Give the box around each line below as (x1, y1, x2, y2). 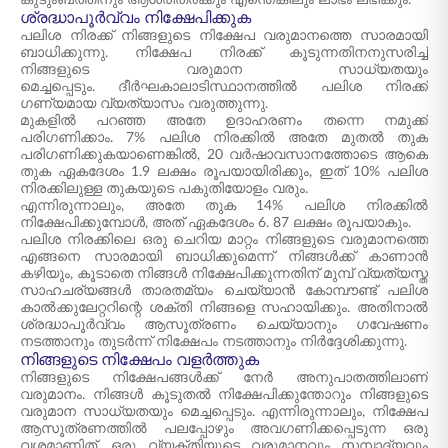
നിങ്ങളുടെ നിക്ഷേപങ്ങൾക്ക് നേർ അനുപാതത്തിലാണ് (20, 371, 428, 385)
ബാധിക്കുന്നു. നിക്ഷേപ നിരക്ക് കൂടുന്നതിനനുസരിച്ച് (20, 46, 428, 60)
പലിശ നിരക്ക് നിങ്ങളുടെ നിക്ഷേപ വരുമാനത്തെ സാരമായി (20, 29, 428, 43)
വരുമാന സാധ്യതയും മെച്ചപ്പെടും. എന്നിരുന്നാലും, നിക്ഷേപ (20, 405, 428, 419)
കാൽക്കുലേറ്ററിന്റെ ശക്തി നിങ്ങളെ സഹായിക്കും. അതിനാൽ (20, 301, 428, 315)
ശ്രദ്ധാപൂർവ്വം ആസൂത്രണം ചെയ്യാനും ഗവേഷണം (20, 318, 428, 332)
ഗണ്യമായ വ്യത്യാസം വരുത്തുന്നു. (20, 97, 268, 111)
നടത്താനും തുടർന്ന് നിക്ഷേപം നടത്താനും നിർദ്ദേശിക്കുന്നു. (20, 335, 407, 349)
